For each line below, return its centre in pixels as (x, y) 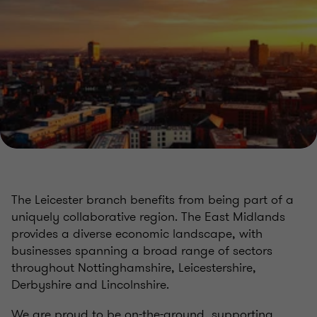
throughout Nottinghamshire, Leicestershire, (134, 267)
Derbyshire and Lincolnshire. (90, 284)
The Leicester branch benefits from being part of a (152, 200)
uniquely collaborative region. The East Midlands (148, 217)
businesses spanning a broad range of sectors (142, 250)
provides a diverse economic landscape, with (137, 234)
